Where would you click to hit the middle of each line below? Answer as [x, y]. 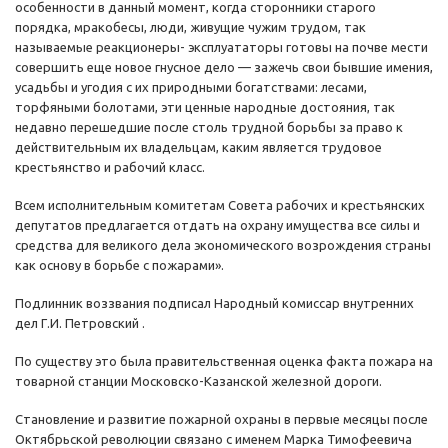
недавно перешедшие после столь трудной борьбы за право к [209, 127]
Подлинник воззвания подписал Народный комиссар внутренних [214, 303]
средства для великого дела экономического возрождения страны [223, 245]
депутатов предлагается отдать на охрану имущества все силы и [217, 225]
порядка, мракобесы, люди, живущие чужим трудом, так [190, 27]
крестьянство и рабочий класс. [110, 167]
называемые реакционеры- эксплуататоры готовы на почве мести [221, 47]
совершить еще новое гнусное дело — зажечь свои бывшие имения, [224, 67]
